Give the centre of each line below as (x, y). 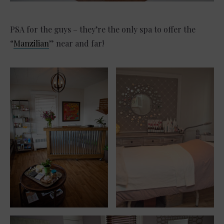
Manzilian (31, 43)
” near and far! (76, 43)
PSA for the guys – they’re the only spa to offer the (103, 29)
